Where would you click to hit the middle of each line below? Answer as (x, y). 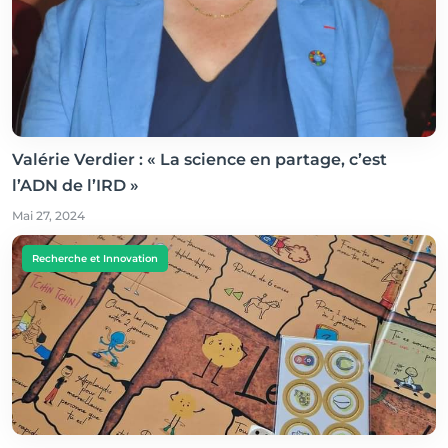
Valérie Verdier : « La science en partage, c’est (199, 159)
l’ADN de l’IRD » (75, 185)
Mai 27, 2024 (48, 215)
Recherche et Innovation (95, 258)
